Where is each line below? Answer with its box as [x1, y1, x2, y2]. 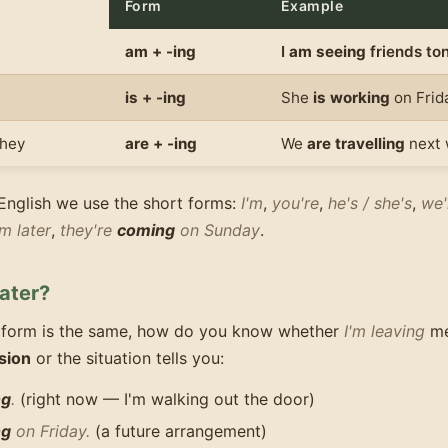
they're [60, 219, 117, 240]
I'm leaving [344, 320, 425, 341]
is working [313, 87, 390, 107]
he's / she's [328, 192, 412, 213]
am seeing [289, 41, 366, 61]
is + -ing [125, 87, 186, 107]
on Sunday [175, 219, 260, 240]
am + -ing [125, 41, 196, 61]
